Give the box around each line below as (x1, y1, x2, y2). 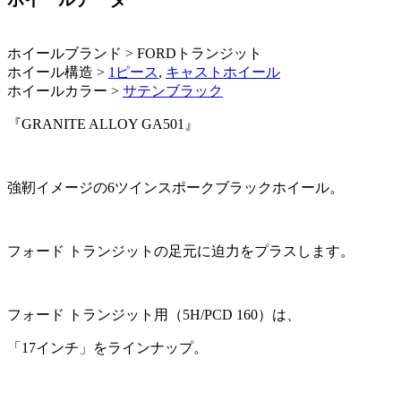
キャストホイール (166, 64, 280, 80)
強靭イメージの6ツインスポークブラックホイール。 (7, 179, 344, 195)
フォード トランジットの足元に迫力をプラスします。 (7, 243, 354, 259)
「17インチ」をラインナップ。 (7, 339, 208, 355)
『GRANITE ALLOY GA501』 (7, 115, 199, 132)
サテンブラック (123, 82, 223, 98)
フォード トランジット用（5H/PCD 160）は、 (7, 306, 301, 322)
